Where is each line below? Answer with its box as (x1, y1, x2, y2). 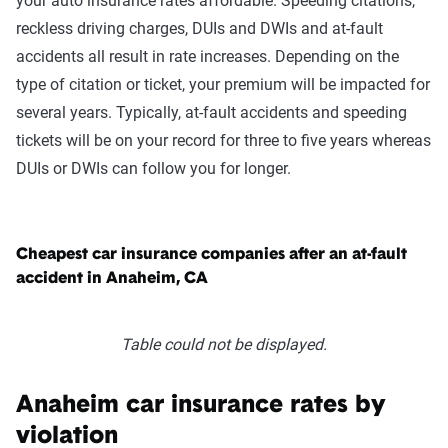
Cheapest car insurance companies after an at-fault (16, 247, 407, 264)
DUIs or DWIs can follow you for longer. (16, 159, 291, 179)
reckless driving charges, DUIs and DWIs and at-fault (16, 19, 383, 39)
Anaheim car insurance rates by (16, 394, 386, 419)
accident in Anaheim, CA (16, 271, 208, 288)
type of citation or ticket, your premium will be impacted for (16, 75, 430, 95)
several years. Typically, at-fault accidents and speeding (16, 103, 407, 123)
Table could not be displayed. (121, 335, 327, 355)
